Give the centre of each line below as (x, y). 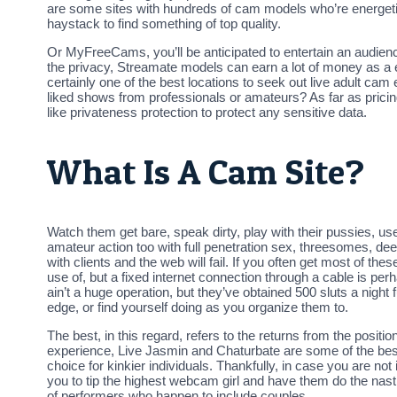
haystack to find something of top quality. (164, 23)
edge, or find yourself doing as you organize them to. (198, 307)
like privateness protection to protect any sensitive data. (207, 112)
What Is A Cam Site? (206, 172)
